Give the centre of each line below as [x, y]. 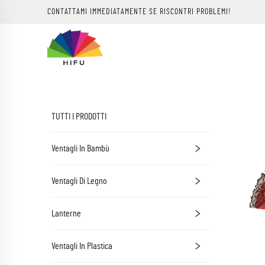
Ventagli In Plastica [82, 246]
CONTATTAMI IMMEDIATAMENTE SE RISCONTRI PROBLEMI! [139, 12]
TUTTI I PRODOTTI [79, 117]
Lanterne [66, 214]
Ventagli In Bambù [80, 148]
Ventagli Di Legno [79, 181]
